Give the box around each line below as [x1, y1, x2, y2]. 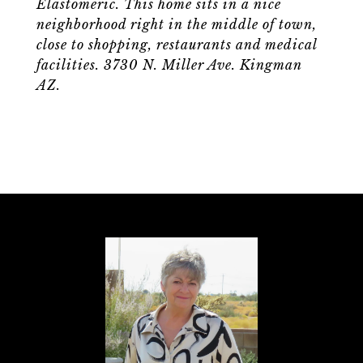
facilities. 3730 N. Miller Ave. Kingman [36, 57, 302, 73]
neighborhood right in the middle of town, [36, 16, 317, 32]
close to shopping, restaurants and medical [36, 36, 317, 53]
